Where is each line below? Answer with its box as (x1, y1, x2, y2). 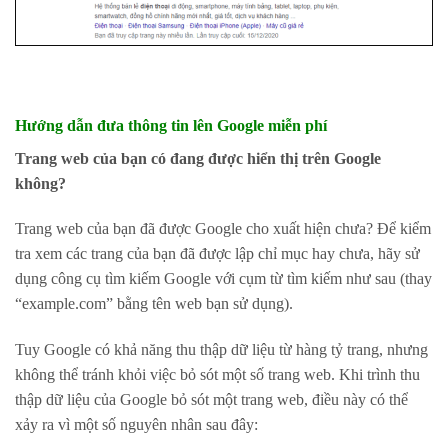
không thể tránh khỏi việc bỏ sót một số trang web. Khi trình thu (15, 366, 420, 384)
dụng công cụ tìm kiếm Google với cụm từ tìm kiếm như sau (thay (15, 270, 432, 288)
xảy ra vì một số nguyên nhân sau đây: (15, 416, 258, 434)
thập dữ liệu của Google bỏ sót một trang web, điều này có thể (15, 391, 408, 409)
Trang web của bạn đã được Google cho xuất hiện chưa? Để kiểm (15, 220, 431, 238)
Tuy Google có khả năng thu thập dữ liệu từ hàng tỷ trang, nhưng (15, 341, 428, 359)
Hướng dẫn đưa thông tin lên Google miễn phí (15, 116, 327, 134)
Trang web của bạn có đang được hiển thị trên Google (15, 149, 381, 167)
